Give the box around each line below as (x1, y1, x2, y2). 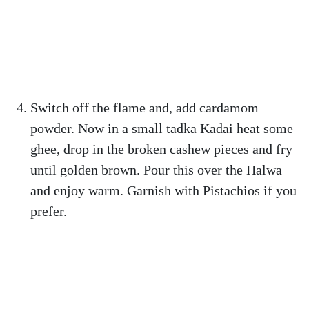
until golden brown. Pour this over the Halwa (30, 162, 282, 177)
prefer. (30, 203, 67, 219)
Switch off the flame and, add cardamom (30, 100, 259, 115)
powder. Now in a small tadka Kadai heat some (30, 121, 293, 136)
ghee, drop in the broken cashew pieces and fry (30, 141, 292, 157)
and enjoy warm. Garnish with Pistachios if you (30, 183, 297, 198)
